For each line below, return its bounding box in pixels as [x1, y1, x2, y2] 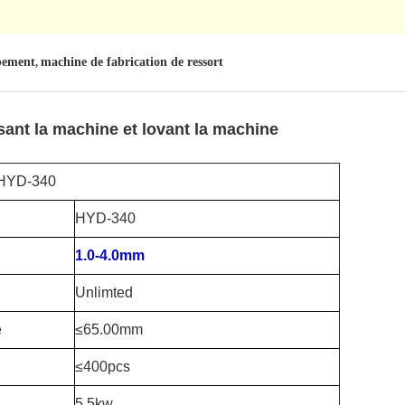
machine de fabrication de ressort [41, 55, 223, 69]
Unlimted [75, 285, 133, 300]
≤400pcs [75, 359, 130, 374]
